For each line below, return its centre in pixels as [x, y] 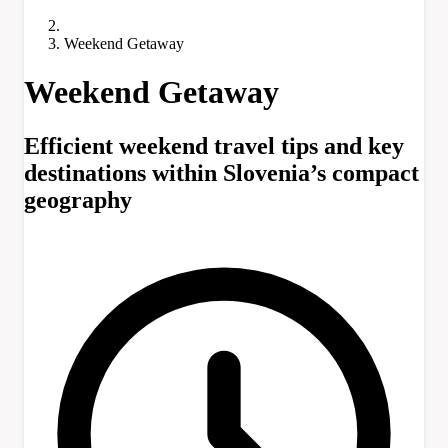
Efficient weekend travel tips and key [214, 145]
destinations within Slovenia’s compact [221, 172]
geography [78, 199]
